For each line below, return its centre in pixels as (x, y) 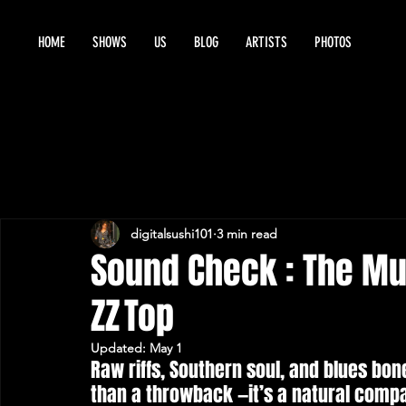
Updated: (120, 348)
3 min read (247, 233)
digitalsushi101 (172, 233)
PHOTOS (333, 42)
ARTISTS (266, 42)
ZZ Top (132, 316)
